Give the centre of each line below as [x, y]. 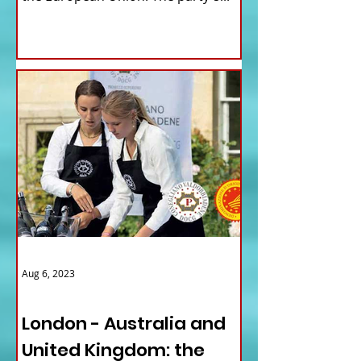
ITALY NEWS [54, 294]
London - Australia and [124, 324]
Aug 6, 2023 [48, 274]
